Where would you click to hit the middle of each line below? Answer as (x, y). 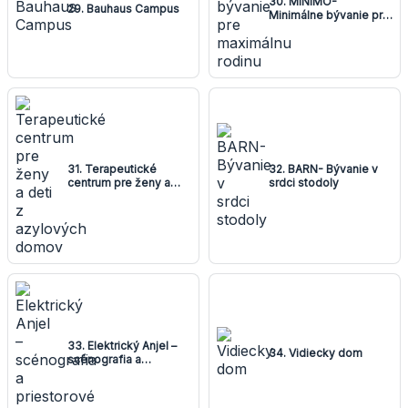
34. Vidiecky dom (316, 352)
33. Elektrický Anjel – (122, 346)
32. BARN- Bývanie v (323, 169)
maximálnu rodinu (316, 29)
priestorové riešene (120, 373)
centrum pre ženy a (119, 183)
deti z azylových (111, 197)
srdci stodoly (304, 183)
